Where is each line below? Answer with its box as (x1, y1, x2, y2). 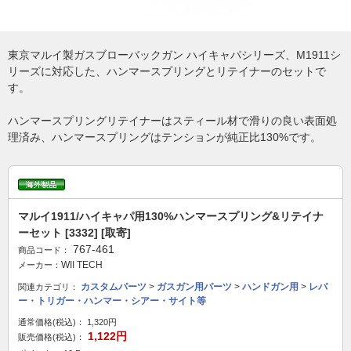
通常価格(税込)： (18, 317, 85, 327)
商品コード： (18, 245, 70, 255)
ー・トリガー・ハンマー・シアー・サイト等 (18, 295, 206, 306)
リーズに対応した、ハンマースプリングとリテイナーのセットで (8, 65, 326, 78)
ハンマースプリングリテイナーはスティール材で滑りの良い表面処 (8, 114, 337, 127)
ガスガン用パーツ (157, 281, 232, 292)
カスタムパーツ (81, 281, 147, 292)
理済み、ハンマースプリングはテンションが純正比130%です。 (8, 131, 321, 143)
